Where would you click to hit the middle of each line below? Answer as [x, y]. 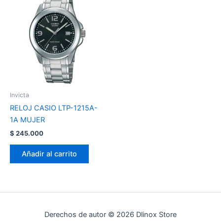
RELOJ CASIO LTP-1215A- [54, 108]
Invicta [19, 95]
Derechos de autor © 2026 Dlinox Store [110, 215]
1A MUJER [27, 120]
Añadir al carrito [49, 154]
